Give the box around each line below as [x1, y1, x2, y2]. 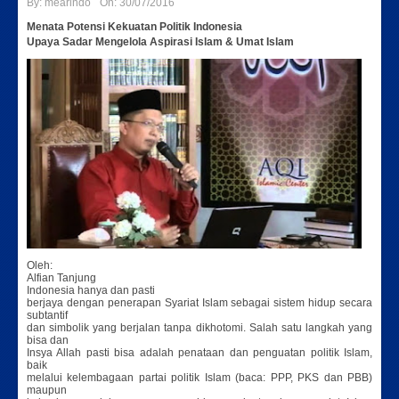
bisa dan [27, 334, 69, 347]
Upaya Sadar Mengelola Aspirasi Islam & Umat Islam [27, 36, 294, 48]
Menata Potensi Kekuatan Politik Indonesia [27, 20, 242, 33]
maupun [27, 384, 67, 397]
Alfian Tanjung [27, 272, 96, 285]
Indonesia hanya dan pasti [27, 284, 155, 297]
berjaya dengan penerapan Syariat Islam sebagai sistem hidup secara [27, 297, 372, 310]
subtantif [27, 309, 68, 322]
